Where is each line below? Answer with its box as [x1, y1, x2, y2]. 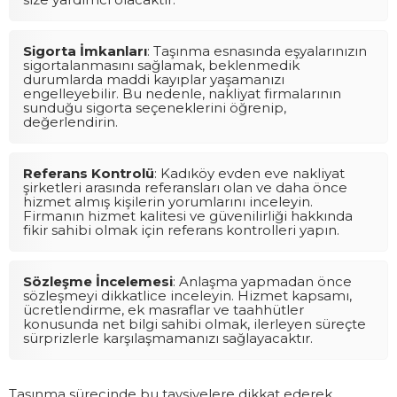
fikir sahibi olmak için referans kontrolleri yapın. [23, 221, 339, 238]
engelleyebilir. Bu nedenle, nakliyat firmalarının [23, 84, 341, 102]
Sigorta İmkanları [23, 42, 147, 59]
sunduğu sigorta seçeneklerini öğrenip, [23, 98, 286, 116]
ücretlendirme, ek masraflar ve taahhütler [23, 300, 304, 318]
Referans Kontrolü [23, 164, 154, 182]
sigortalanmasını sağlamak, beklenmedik [23, 56, 300, 74]
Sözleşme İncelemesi [23, 272, 173, 290]
